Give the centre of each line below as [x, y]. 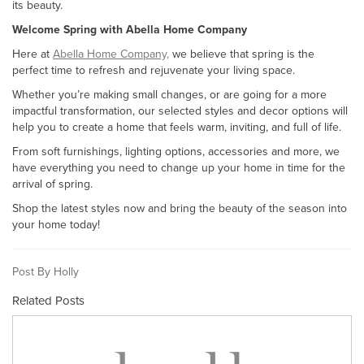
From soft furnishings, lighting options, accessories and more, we [176, 151]
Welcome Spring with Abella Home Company [131, 29]
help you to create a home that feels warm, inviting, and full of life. [178, 127]
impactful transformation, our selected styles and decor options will [180, 110]
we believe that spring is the [242, 54]
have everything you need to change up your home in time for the [179, 167]
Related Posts [48, 300]
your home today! [58, 224]
